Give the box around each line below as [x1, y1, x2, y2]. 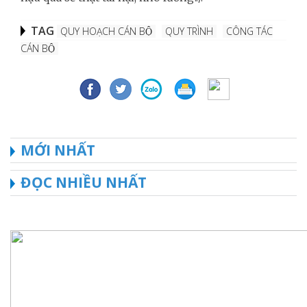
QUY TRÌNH [165, 24, 213, 38]
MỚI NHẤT [21, 140, 95, 160]
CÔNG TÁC [226, 24, 273, 38]
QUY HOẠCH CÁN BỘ [60, 24, 152, 38]
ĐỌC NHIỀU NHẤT [21, 172, 147, 192]
